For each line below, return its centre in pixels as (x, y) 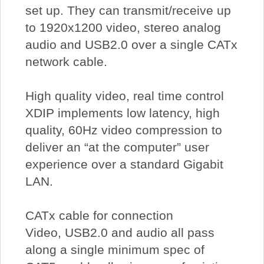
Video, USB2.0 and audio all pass (120, 233)
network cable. (66, 62)
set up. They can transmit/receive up (128, 11)
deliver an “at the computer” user (117, 147)
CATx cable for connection (99, 216)
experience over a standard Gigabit (124, 164)
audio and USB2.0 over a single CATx (131, 45)
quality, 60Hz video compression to (123, 130)
